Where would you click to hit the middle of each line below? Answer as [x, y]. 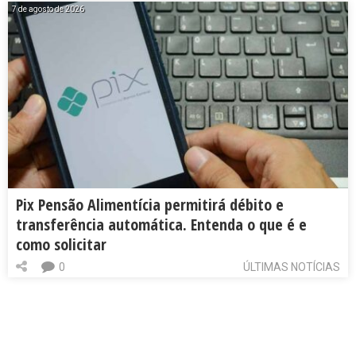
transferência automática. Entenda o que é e [161, 224]
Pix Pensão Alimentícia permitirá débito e [150, 204]
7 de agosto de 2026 [48, 9]
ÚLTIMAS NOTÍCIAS [292, 267]
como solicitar [61, 244]
